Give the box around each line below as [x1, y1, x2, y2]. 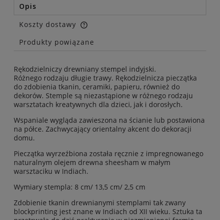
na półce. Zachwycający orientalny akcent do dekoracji [14, 124, 192, 134]
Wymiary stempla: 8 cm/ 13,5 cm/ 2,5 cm [14, 182, 145, 192]
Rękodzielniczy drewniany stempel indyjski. [14, 64, 156, 74]
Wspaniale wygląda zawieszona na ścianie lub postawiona [14, 115, 205, 125]
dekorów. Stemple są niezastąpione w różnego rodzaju [14, 90, 193, 100]
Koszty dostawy [19, 19, 79, 29]
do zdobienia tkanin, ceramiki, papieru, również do [14, 82, 180, 91]
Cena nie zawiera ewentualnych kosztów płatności [24, 25, 192, 34]
